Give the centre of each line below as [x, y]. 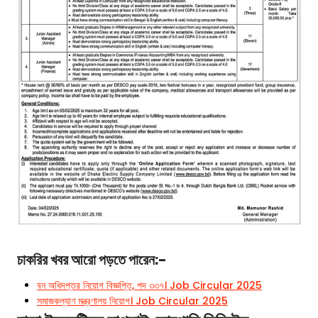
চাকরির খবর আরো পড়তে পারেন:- [92, 260]
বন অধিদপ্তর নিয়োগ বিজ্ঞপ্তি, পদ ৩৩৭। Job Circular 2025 [149, 286]
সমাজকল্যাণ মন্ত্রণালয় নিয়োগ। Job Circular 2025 [132, 301]
